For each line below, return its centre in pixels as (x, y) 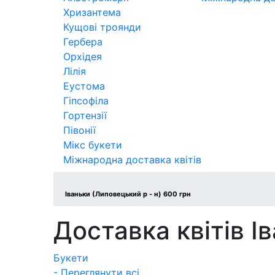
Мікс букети (93, 145)
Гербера (83, 41)
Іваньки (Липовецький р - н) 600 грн (127, 194)
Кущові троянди (102, 27)
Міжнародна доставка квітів (132, 159)
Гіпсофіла (86, 100)
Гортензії (85, 115)
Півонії (79, 130)
